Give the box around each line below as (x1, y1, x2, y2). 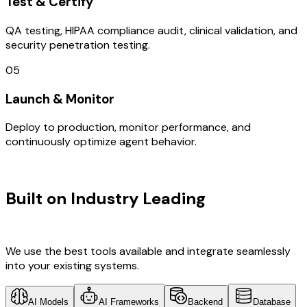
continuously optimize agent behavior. (5, 134, 197, 149)
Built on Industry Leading (5, 188, 206, 210)
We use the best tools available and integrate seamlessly (5, 244, 291, 259)
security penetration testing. (5, 37, 150, 52)
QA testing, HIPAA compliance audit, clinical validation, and (5, 23, 297, 38)
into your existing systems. (5, 258, 139, 273)
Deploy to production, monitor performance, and (5, 120, 251, 135)
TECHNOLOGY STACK (5, 160, 112, 175)
